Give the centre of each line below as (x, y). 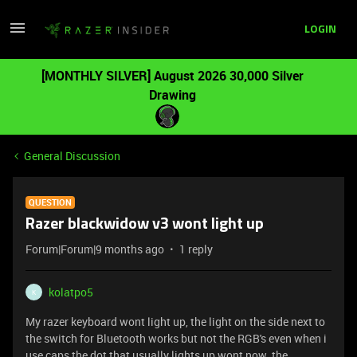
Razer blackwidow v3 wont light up (145, 225)
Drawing (172, 95)
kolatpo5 (71, 292)
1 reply (196, 249)
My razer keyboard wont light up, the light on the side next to (175, 322)
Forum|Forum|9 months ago (95, 249)
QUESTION (50, 202)
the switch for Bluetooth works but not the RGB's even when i (176, 338)
